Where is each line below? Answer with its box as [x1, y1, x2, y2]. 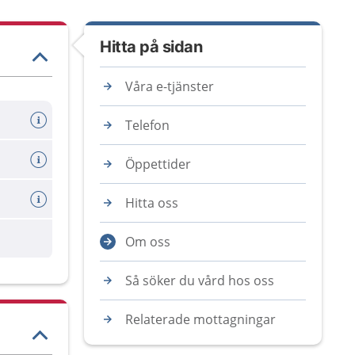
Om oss [125, 233, 170, 250]
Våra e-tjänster [125, 78, 214, 95]
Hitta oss [125, 194, 178, 212]
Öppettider [125, 155, 191, 173]
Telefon [125, 116, 170, 134]
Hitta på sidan [100, 37, 202, 56]
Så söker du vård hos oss [125, 272, 274, 289]
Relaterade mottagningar [125, 311, 276, 328]
